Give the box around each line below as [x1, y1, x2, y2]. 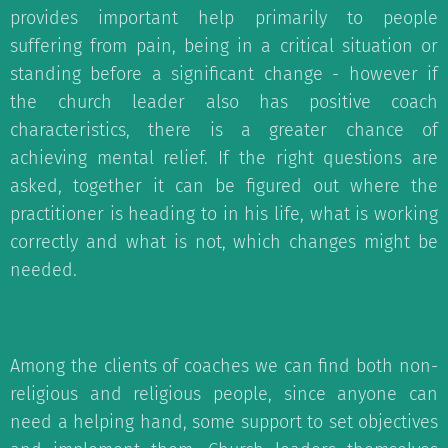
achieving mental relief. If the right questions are [10, 147, 438, 169]
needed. [10, 259, 77, 281]
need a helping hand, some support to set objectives [10, 411, 438, 433]
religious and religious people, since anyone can [10, 383, 438, 405]
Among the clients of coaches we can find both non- [10, 355, 438, 377]
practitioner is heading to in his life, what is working [10, 203, 438, 225]
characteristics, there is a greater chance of [10, 119, 438, 141]
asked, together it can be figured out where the [10, 175, 438, 197]
